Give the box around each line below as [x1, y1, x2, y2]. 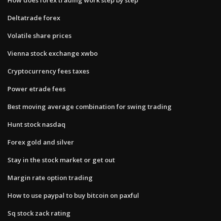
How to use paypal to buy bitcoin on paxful [7, 190, 139, 200]
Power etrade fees [7, 84, 66, 93]
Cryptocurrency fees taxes [7, 66, 89, 75]
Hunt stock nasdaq [7, 119, 66, 129]
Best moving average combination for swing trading [7, 102, 172, 111]
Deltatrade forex [7, 13, 60, 22]
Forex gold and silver [7, 137, 74, 147]
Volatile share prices [7, 31, 72, 40]
